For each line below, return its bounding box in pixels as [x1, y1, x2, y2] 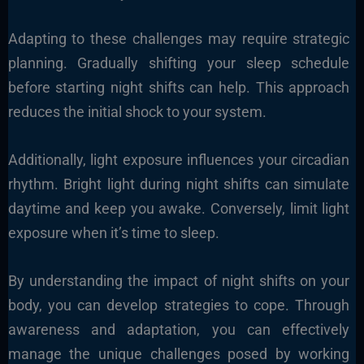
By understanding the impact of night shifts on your [7, 271, 350, 289]
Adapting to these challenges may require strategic [7, 30, 350, 48]
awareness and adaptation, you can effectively [7, 320, 350, 338]
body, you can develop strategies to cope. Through [7, 296, 350, 314]
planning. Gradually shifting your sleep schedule [7, 54, 350, 72]
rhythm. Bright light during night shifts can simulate [7, 175, 350, 193]
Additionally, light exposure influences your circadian [7, 150, 350, 168]
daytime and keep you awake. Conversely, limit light [7, 199, 350, 217]
